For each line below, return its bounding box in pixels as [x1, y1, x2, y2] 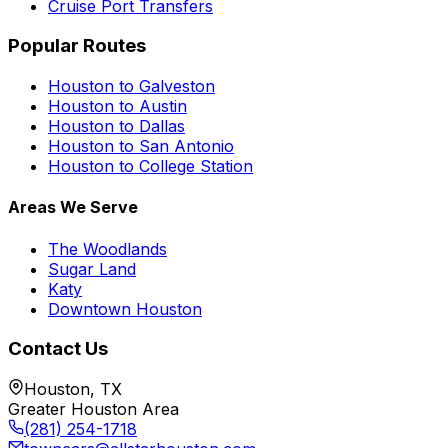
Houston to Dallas [48, 116, 185, 137]
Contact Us [8, 337, 108, 361]
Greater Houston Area [8, 399, 179, 420]
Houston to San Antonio [48, 136, 234, 157]
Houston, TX [24, 379, 122, 400]
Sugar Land [48, 258, 136, 279]
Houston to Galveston [48, 76, 215, 97]
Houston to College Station [48, 156, 253, 177]
